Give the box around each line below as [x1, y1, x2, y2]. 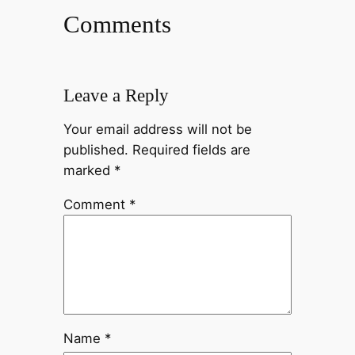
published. [63, 142, 128, 158]
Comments [63, 10, 171, 38]
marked [63, 162, 114, 179]
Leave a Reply [63, 84, 169, 105]
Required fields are [132, 142, 250, 158]
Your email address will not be [63, 121, 252, 138]
